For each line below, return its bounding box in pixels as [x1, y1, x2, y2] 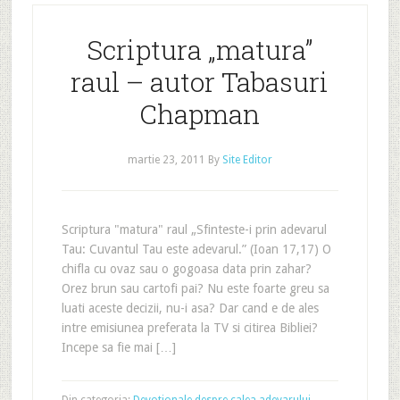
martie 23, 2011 [127, 154, 205, 166]
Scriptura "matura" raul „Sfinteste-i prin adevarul [61, 222, 327, 237]
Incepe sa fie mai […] [61, 340, 176, 354]
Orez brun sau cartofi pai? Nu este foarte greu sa [61, 281, 329, 296]
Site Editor [221, 154, 272, 166]
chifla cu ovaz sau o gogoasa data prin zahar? [61, 262, 312, 276]
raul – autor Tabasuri [71, 64, 329, 99]
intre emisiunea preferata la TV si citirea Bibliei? [61, 321, 318, 335]
